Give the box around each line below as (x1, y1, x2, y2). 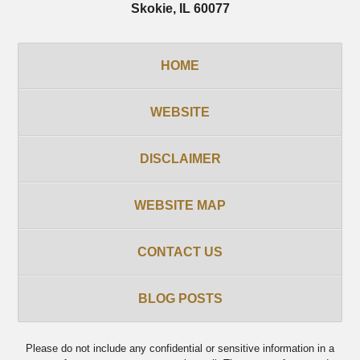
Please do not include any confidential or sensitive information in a (26, 342, 334, 355)
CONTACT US (137, 244, 223, 259)
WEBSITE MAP (134, 198, 226, 212)
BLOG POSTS (137, 291, 223, 305)
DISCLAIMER (139, 151, 221, 166)
